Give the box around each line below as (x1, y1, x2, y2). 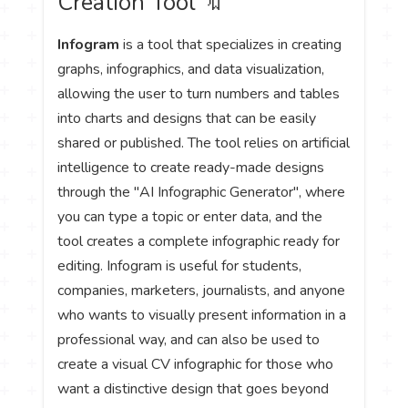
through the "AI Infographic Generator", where (57, 181, 346, 202)
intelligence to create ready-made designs (57, 157, 325, 178)
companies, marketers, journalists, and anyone (57, 280, 346, 301)
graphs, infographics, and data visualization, (57, 58, 325, 79)
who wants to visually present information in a (57, 304, 347, 325)
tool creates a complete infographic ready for (57, 230, 341, 251)
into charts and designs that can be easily (57, 107, 317, 128)
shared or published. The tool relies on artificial (57, 132, 351, 153)
